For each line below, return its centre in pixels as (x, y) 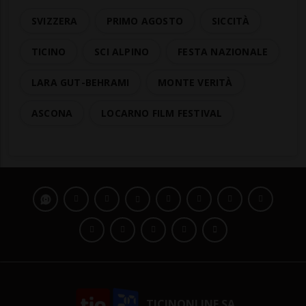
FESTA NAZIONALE (223, 52)
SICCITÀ (231, 21)
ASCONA (52, 113)
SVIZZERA (55, 21)
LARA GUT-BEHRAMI (81, 83)
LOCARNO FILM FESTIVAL (162, 113)
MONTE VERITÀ (195, 83)
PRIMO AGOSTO (145, 21)
